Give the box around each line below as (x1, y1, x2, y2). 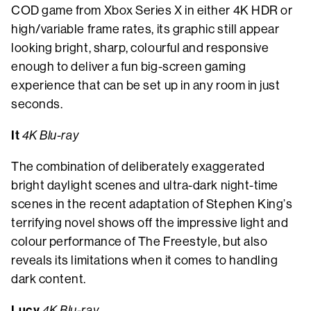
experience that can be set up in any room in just (11, 78, 280, 92)
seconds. (11, 96, 63, 111)
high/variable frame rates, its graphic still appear (11, 22, 280, 36)
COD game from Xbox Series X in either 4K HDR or (11, 3, 293, 17)
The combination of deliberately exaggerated (11, 159, 265, 174)
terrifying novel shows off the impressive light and (11, 215, 289, 230)
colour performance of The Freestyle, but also (11, 234, 268, 249)
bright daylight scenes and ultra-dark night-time (11, 178, 278, 192)
